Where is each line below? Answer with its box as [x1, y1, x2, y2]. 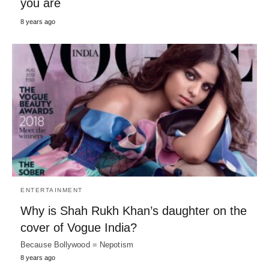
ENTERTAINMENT [20, 187, 83, 194]
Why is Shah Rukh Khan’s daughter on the [20, 204, 247, 218]
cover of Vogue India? [20, 221, 137, 235]
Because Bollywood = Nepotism [20, 240, 133, 250]
